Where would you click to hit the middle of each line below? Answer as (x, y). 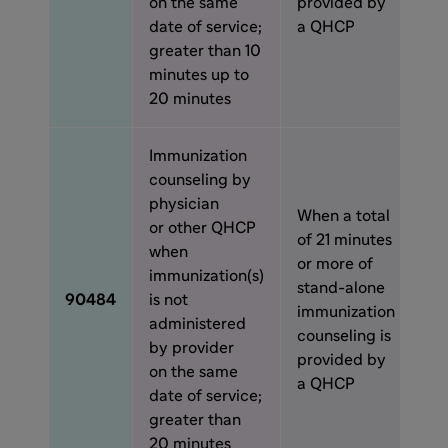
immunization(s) (206, 276)
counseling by (200, 180)
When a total (343, 216)
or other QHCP (202, 228)
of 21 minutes (344, 240)
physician (184, 204)
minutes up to (199, 75)
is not (168, 300)
